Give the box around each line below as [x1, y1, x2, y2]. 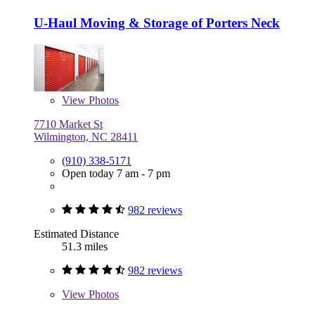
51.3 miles [62, 240, 108, 252]
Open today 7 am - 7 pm [62, 167, 170, 179]
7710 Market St [34, 117, 103, 130]
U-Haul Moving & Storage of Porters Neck [34, 15, 280, 30]
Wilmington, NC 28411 [34, 130, 138, 143]
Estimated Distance [34, 227, 119, 240]
